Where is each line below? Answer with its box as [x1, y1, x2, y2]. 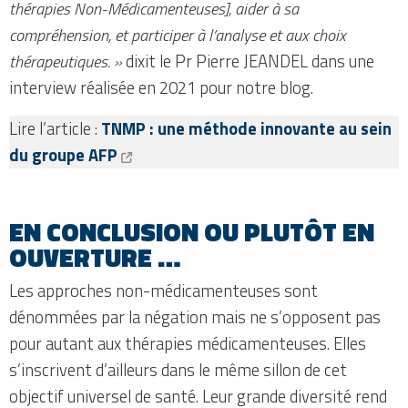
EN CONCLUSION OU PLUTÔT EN [9, 212, 374, 252]
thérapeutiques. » [9, 48, 122, 75]
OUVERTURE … [9, 238, 180, 278]
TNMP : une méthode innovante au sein [101, 116, 392, 142]
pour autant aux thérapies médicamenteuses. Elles [9, 331, 366, 357]
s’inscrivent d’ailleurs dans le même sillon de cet [9, 357, 347, 383]
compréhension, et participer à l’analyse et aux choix [9, 22, 346, 48]
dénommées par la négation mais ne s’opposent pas [9, 304, 381, 331]
